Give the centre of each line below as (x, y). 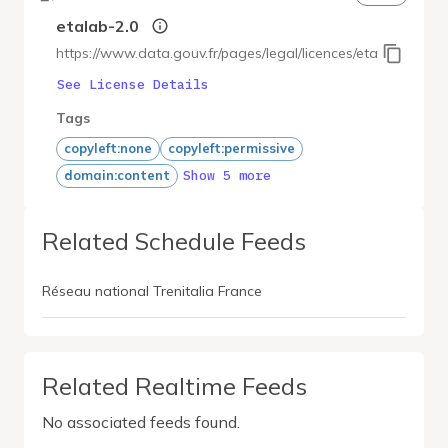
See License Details (133, 84)
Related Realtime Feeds (174, 385)
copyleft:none (108, 148)
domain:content (117, 175)
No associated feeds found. (141, 421)
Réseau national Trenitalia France (152, 290)
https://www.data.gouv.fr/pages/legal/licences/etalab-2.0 (239, 53)
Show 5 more (227, 175)
